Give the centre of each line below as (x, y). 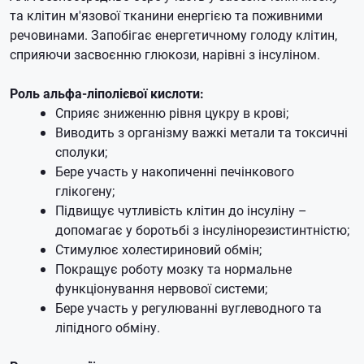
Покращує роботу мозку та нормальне (173, 269)
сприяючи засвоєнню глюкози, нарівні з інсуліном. (165, 54)
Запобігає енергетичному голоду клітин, (214, 35)
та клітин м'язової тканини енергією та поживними (166, 15)
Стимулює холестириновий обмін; (158, 249)
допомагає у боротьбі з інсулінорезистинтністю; (202, 230)
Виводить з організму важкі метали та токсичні (201, 132)
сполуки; (81, 152)
